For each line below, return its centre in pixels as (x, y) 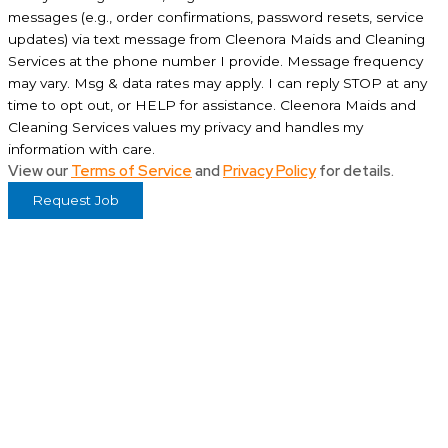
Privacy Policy (269, 171)
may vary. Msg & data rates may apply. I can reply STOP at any (217, 83)
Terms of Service (131, 171)
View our (39, 171)
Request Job (75, 200)
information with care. (81, 149)
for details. (355, 171)
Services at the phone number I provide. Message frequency (215, 61)
